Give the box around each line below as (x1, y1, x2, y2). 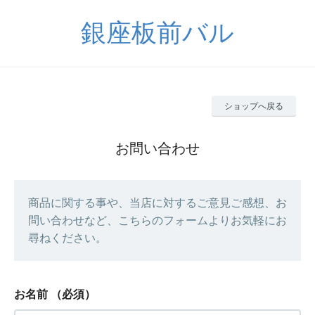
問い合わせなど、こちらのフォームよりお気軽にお (28, 214, 287, 226)
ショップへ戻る (224, 101, 283, 111)
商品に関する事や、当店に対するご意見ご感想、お (28, 197, 287, 209)
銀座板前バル (81, 18, 234, 47)
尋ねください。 (28, 232, 107, 244)
